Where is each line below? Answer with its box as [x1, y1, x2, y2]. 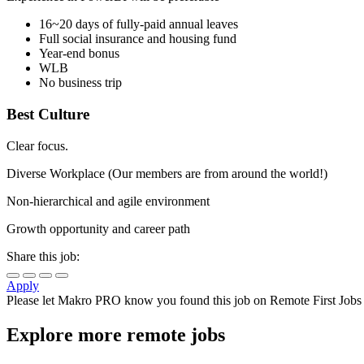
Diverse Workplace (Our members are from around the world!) [6, 166, 327, 180]
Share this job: [6, 249, 80, 263]
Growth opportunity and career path [6, 221, 190, 236]
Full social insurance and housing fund [39, 32, 236, 46]
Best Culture [6, 106, 89, 123]
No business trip [39, 76, 122, 90]
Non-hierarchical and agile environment [6, 193, 210, 208]
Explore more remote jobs [6, 323, 225, 345]
